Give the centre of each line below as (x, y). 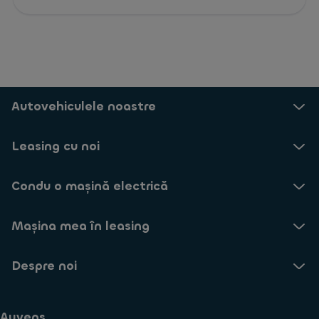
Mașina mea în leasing (80, 226)
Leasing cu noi (56, 146)
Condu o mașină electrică (90, 186)
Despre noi (44, 266)
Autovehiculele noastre (84, 106)
